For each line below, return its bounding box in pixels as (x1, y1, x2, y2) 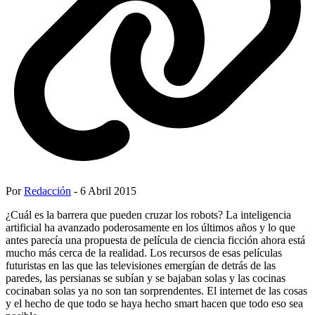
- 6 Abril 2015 (71, 184, 136, 197)
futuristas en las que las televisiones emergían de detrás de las (6, 259, 276, 271)
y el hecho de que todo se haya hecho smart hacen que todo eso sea (6, 297, 303, 309)
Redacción (24, 184, 71, 197)
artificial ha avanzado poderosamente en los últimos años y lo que (6, 221, 295, 233)
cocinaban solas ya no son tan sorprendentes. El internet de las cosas (6, 284, 307, 297)
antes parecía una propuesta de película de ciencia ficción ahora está (6, 233, 305, 246)
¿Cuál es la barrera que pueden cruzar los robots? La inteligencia (6, 208, 291, 221)
